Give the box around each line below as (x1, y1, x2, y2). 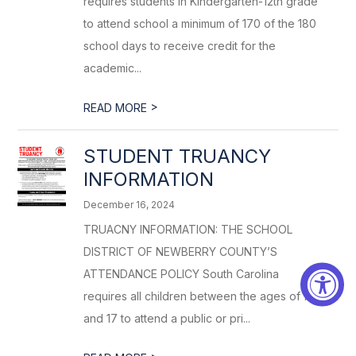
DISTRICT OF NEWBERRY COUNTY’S (83, 245, 278, 258)
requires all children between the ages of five (83, 289, 324, 303)
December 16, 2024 (83, 199, 176, 211)
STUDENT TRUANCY (83, 145, 272, 168)
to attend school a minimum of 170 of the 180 (83, 17, 317, 30)
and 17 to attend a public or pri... (83, 311, 251, 325)
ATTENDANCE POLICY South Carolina (83, 267, 280, 281)
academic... (83, 61, 142, 75)
